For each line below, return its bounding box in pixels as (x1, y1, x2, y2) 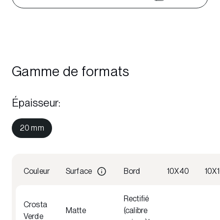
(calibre (124, 206, 148, 215)
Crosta (24, 200, 47, 209)
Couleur (24, 166, 50, 176)
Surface (66, 166, 92, 176)
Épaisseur (12, 96, 58, 109)
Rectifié (124, 194, 149, 203)
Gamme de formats (12, 63, 130, 80)
